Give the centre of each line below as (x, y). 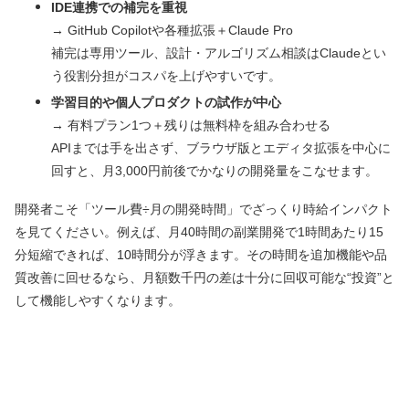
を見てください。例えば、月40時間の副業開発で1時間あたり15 (199, 232)
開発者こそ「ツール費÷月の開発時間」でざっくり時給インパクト (204, 210)
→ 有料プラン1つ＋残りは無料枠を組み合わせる (191, 126)
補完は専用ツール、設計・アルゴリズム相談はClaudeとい (219, 53)
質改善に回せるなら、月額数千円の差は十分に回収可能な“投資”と (204, 278)
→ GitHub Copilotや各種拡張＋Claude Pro (172, 31)
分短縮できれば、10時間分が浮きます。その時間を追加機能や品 (201, 255)
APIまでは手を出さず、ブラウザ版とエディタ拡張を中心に (221, 148)
